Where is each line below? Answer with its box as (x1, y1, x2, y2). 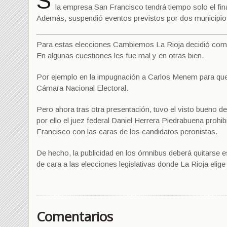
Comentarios (36, 208, 113, 225)
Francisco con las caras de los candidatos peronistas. (36, 127, 217, 136)
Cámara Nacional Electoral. (36, 84, 128, 92)
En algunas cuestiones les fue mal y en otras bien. (36, 51, 204, 60)
